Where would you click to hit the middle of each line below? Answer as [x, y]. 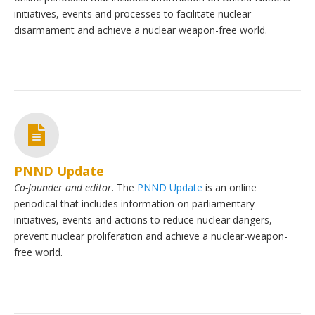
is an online [230, 188]
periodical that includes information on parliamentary [134, 204]
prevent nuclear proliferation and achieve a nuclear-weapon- [151, 236]
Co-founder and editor [63, 188]
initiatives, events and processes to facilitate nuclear [133, 14]
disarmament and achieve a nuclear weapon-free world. [141, 30]
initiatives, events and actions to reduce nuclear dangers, [143, 220]
